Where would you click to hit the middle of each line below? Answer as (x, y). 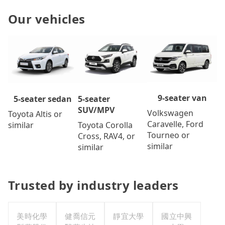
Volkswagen (171, 113)
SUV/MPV (96, 110)
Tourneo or (169, 135)
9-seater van (182, 98)
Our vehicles (47, 19)
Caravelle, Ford (176, 124)
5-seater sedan (43, 99)
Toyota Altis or (35, 114)
